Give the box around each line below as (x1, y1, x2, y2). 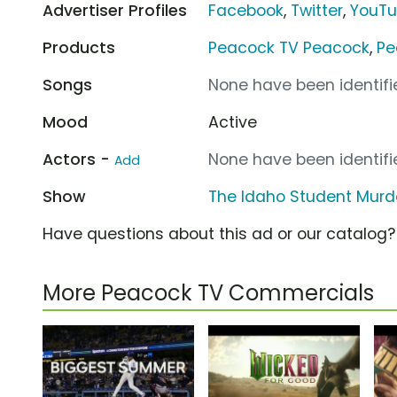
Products (43, 36, 115, 58)
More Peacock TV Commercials (43, 277, 374, 307)
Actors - (43, 148, 114, 170)
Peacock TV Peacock (208, 36, 370, 58)
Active (208, 111, 258, 133)
